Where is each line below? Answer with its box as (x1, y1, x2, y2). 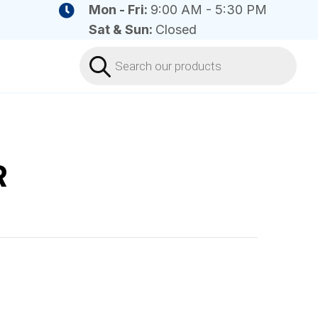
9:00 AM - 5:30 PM (150, 2, 267, 17)
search (78, 57, 123, 72)
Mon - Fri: (88, 2, 150, 17)
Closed (155, 22, 197, 37)
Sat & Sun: (88, 22, 155, 37)
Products (78, 45, 136, 60)
